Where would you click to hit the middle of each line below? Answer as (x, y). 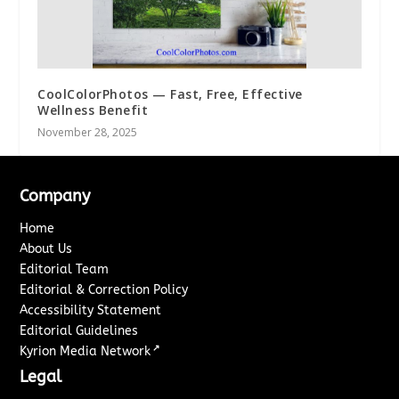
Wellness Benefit (93, 110)
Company (55, 196)
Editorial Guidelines (79, 331)
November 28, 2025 (88, 133)
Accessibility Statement (91, 311)
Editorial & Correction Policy (104, 290)
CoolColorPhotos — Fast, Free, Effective (170, 94)
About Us (46, 249)
